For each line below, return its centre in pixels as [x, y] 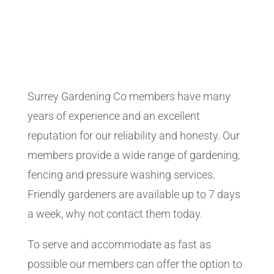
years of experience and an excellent [113, 116]
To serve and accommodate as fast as [119, 244]
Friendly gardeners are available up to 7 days [134, 194]
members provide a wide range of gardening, [133, 155]
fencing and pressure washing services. [121, 175]
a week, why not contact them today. [115, 214]
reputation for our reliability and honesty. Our [133, 135]
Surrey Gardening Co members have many [129, 96]
